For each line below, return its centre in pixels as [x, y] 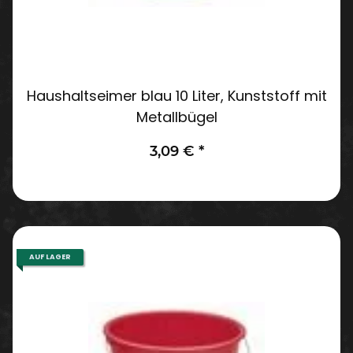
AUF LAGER [50, 256]
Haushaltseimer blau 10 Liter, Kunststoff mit [176, 95]
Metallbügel [176, 117]
